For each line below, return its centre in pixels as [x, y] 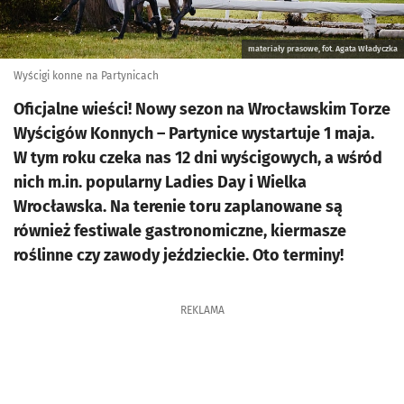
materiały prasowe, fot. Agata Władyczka [323, 49]
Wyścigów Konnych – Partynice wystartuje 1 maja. [194, 133]
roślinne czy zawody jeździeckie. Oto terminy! [179, 255]
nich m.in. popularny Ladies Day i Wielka [160, 182]
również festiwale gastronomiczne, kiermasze [180, 231]
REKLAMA [202, 310]
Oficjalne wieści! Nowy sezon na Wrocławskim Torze [202, 109]
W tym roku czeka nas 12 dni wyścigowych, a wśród [198, 158]
